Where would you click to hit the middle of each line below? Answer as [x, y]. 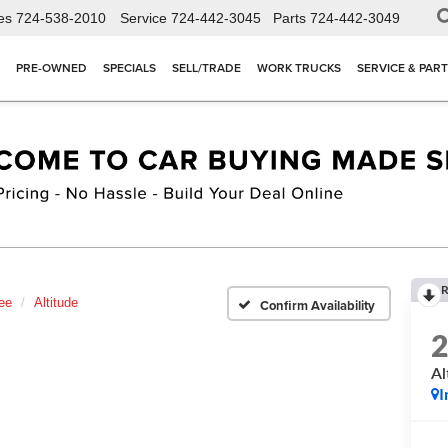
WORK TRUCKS [299, 68]
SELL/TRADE [206, 68]
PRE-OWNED [51, 68]
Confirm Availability [317, 305]
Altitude [56, 303]
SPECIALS [129, 68]
